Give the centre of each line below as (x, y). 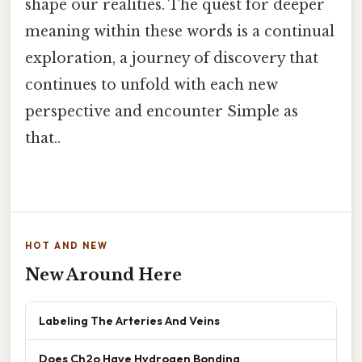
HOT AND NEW (67, 246)
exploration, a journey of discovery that (172, 59)
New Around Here (103, 275)
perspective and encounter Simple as (162, 112)
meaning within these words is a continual (180, 32)
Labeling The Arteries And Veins (129, 321)
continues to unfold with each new (152, 85)
